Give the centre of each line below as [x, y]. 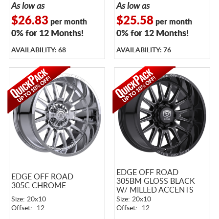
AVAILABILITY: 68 [38, 50]
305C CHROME [38, 186]
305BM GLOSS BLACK [155, 181]
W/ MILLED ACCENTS [155, 190]
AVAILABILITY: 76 [143, 50]
